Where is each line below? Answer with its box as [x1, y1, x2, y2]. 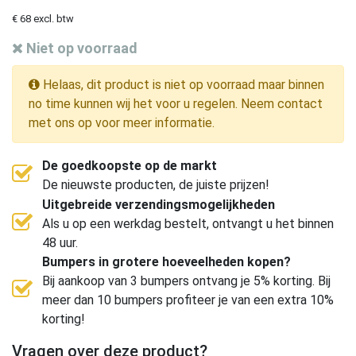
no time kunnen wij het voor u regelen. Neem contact [29, 95, 323, 111]
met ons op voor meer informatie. [29, 114, 215, 130]
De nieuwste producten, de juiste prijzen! [42, 176, 269, 192]
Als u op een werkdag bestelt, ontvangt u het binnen [42, 215, 334, 231]
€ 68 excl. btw [12, 12, 74, 25]
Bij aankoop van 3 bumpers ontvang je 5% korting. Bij [42, 273, 331, 288]
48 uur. [42, 234, 78, 250]
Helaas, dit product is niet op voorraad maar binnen [40, 76, 324, 92]
